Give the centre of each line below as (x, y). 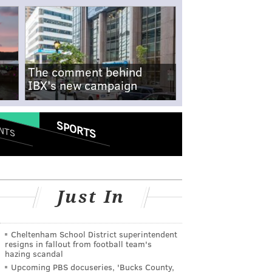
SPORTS (76, 129)
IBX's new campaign (82, 85)
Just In (91, 197)
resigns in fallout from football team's (78, 244)
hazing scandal (34, 253)
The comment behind (85, 71)
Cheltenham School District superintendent (94, 234)
